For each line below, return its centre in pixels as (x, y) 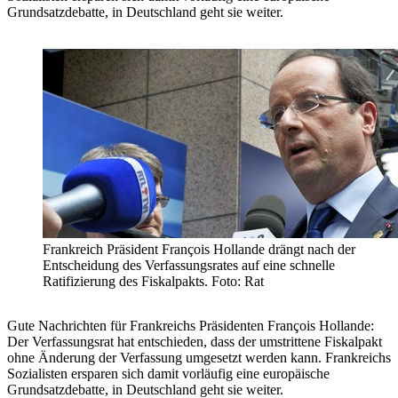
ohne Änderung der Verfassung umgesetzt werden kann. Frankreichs (199, 358)
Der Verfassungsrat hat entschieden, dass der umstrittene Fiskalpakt (195, 342)
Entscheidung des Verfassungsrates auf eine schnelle (189, 266)
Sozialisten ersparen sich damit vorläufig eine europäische (168, 374)
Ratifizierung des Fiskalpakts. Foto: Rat (153, 282)
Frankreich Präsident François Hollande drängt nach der (199, 250)
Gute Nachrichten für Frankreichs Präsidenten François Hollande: (191, 326)
